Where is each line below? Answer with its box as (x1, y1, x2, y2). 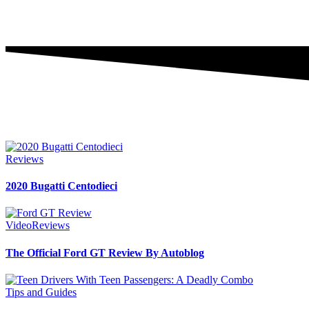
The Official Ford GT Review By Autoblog (6, 246, 204, 259)
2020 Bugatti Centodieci (6, 180, 117, 192)
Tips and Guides (6, 286, 77, 298)
